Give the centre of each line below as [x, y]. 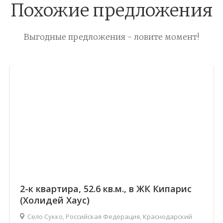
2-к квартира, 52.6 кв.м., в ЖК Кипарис [106, 188]
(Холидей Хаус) [55, 200]
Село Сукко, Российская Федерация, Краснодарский [110, 216]
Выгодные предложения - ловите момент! [111, 37]
